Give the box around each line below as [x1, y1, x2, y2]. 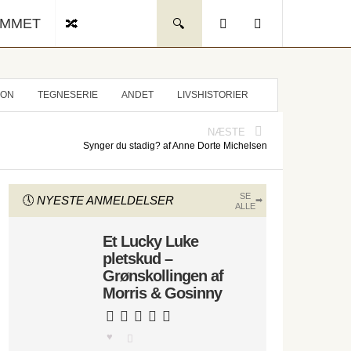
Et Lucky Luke [103, 233, 198, 250]
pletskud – [103, 250, 172, 267]
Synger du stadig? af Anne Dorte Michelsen [82, 140, 267, 151]
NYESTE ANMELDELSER [37, 194, 174, 207]
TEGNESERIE [38, 89, 98, 100]
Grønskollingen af [103, 267, 223, 284]
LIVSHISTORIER [177, 89, 248, 100]
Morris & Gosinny [103, 284, 222, 302]
